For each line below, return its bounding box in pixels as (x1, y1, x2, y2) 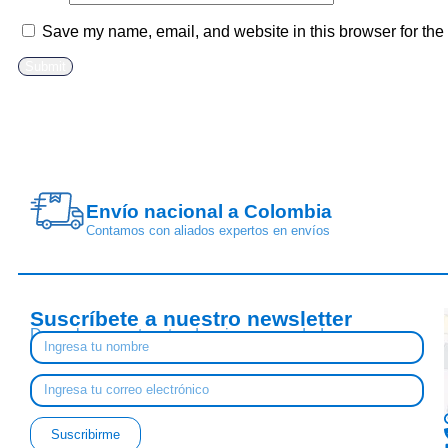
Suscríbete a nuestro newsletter (30, 306, 352, 330)
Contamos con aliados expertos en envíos (86, 222, 330, 238)
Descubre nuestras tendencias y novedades (30, 325, 345, 343)
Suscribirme (51, 426, 120, 442)
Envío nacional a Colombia (86, 200, 332, 222)
